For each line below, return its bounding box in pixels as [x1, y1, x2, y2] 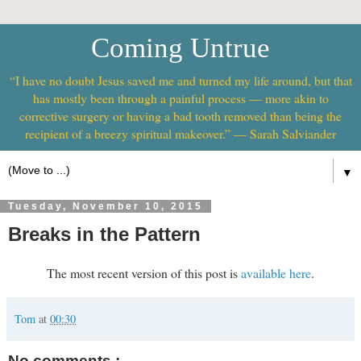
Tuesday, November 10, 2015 [8, 201, 203, 212]
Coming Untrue [91, 32, 270, 63]
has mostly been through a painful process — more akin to [32, 89, 329, 106]
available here [241, 263, 311, 281]
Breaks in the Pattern [8, 223, 201, 245]
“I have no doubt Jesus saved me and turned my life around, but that [9, 72, 352, 89]
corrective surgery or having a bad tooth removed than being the [19, 107, 342, 124]
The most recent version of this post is [47, 263, 241, 281]
